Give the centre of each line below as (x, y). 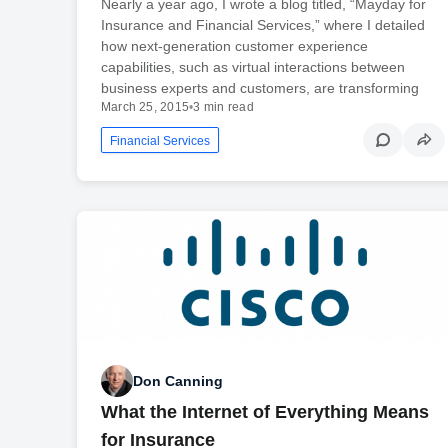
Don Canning (177, 380)
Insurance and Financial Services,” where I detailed (262, 24)
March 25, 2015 (145, 106)
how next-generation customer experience (234, 45)
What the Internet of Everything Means (264, 412)
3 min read (223, 106)
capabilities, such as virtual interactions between (252, 66)
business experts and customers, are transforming (259, 87)
